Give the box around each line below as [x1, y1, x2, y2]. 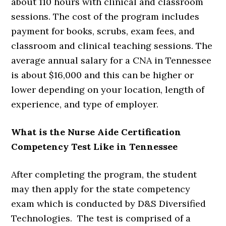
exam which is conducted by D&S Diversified [11, 198, 206, 210]
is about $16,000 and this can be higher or [11, 69, 194, 81]
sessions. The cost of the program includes [11, 11, 200, 23]
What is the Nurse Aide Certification [11, 126, 182, 138]
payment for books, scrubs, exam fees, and [11, 25, 195, 37]
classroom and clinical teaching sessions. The [11, 40, 213, 52]
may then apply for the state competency [11, 183, 191, 195]
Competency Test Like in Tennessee [11, 141, 178, 153]
